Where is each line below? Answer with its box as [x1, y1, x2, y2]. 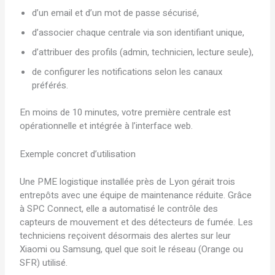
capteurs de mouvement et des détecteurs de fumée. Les [20, 215, 254, 229]
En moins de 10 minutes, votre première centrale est [20, 106, 231, 120]
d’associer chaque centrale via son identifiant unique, [32, 25, 245, 39]
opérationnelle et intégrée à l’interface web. [20, 119, 193, 133]
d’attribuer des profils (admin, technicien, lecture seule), [32, 45, 254, 59]
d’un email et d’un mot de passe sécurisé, [32, 6, 199, 20]
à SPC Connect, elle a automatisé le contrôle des [20, 201, 219, 215]
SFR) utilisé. [20, 255, 68, 269]
